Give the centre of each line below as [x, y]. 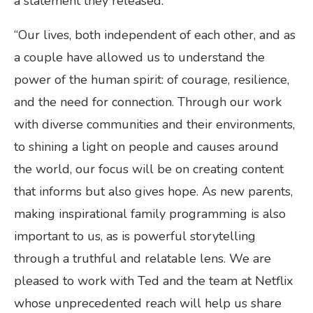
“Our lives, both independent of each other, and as [155, 35]
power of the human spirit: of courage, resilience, [152, 79]
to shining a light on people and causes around [146, 146]
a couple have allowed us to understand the [139, 57]
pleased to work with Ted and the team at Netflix [153, 281]
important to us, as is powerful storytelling [135, 236]
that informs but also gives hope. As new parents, [153, 191]
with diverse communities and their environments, [154, 124]
